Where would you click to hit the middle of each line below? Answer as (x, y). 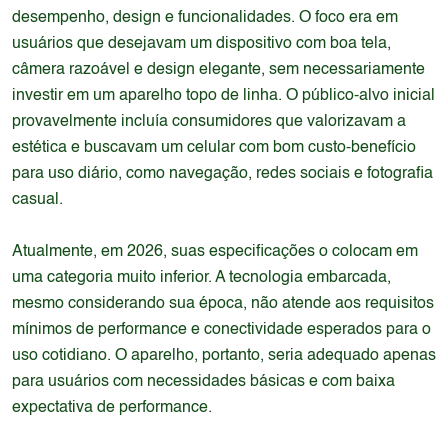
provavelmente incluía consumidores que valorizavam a (209, 122)
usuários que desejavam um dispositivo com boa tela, (201, 44)
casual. (37, 200)
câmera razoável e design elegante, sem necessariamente (218, 70)
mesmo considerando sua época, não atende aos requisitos (223, 304)
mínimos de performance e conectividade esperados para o (221, 330)
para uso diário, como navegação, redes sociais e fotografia (222, 174)
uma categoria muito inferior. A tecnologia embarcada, (201, 278)
